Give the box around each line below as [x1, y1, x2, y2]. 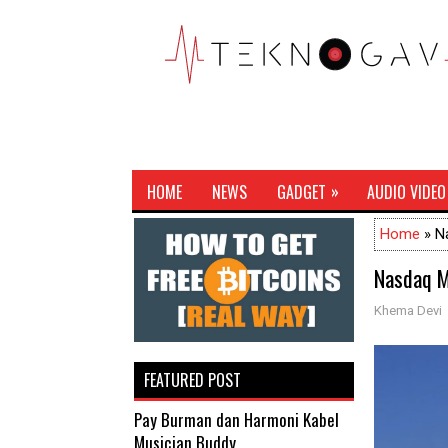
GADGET [277, 180, 326, 204]
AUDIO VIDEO [367, 180, 446, 204]
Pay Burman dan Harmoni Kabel [134, 406, 339, 432]
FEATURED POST [144, 367, 241, 392]
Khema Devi [374, 303, 442, 318]
